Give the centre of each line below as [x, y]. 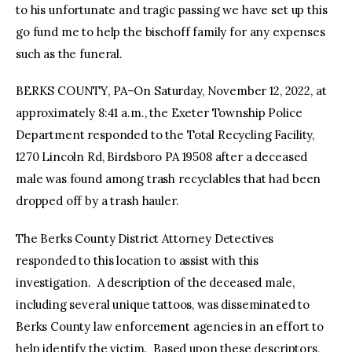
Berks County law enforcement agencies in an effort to [170, 326]
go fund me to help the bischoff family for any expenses [170, 31]
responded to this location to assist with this [137, 260]
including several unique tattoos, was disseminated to [163, 304]
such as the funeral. [69, 53]
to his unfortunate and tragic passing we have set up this [172, 9]
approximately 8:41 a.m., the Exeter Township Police [159, 113]
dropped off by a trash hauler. [99, 201]
